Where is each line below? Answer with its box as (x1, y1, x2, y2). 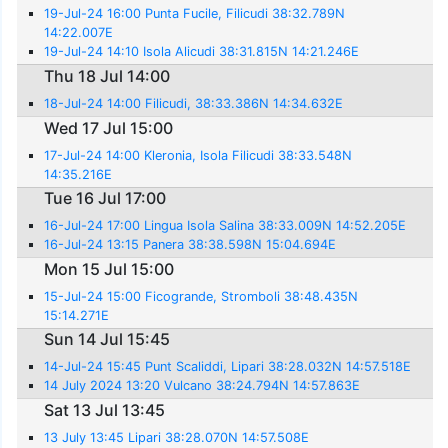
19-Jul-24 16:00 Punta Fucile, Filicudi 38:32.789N (44, 6, 346, 22)
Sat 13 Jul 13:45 (44, 399, 166, 420)
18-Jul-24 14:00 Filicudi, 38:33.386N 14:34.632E (44, 95, 344, 111)
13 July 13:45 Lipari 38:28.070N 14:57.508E (44, 429, 310, 445)
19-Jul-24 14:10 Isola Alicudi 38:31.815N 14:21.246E (44, 44, 360, 60)
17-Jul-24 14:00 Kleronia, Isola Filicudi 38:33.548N (44, 147, 353, 163)
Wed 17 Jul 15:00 (44, 117, 174, 138)
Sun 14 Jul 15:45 (44, 329, 171, 350)
